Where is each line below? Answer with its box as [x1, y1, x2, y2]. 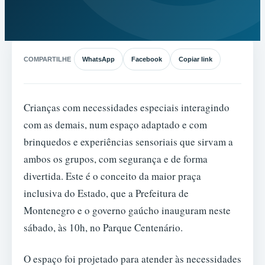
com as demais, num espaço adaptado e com [24, 117, 207, 131]
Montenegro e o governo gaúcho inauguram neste [24, 203, 231, 217]
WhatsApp [82, 55, 115, 63]
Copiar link [179, 55, 212, 63]
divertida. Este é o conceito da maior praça [24, 169, 201, 183]
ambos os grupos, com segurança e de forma [24, 151, 208, 166]
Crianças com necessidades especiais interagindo [24, 100, 230, 114]
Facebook [131, 55, 162, 63]
